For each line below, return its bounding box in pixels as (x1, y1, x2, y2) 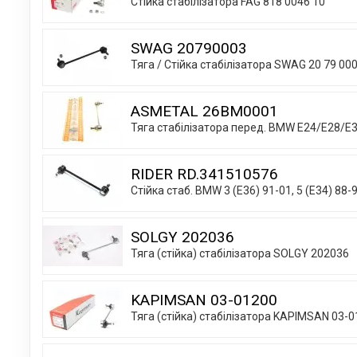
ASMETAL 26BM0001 (131, 101, 278, 120)
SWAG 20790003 (131, 38, 247, 57)
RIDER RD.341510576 (131, 164, 278, 183)
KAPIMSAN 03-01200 (131, 290, 277, 309)
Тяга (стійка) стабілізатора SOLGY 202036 (131, 246, 349, 260)
